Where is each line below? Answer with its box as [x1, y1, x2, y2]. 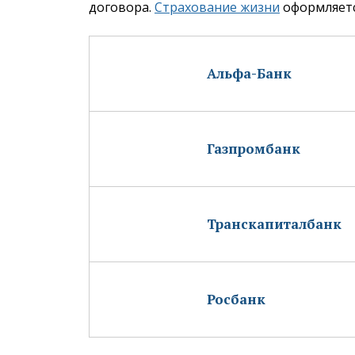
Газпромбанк [207, 139, 300, 158]
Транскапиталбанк [207, 214, 342, 233]
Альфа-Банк [207, 63, 292, 82]
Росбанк [207, 289, 265, 308]
